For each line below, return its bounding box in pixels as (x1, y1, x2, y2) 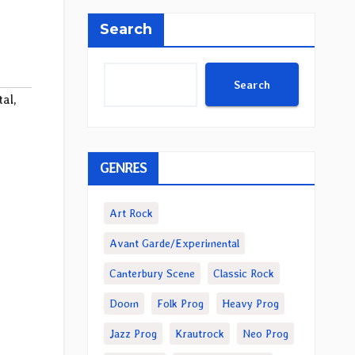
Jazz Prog (109, 327, 157, 340)
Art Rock (109, 207, 153, 219)
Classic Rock (212, 267, 274, 280)
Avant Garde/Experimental (109, 237, 239, 250)
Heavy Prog (221, 297, 279, 310)
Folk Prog (156, 297, 204, 310)
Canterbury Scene (109, 267, 195, 280)
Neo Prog (242, 327, 288, 340)
